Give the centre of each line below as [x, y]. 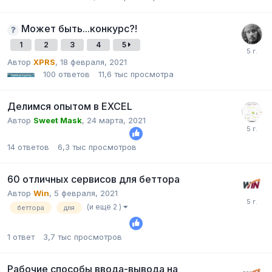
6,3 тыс [72, 147]
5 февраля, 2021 [86, 193]
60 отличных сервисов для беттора [93, 179]
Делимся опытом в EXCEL [70, 106]
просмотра [152, 74]
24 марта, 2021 [116, 120]
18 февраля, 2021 [93, 62]
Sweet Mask [58, 120]
